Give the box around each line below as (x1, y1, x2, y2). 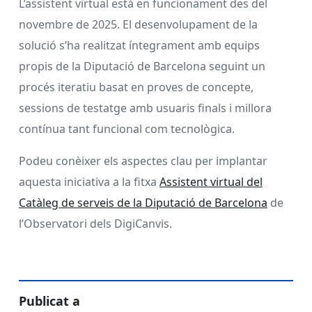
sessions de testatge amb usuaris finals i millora (19, 100, 272, 116)
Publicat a (19, 292, 80, 309)
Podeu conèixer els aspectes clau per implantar (19, 153, 267, 169)
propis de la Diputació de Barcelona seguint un (19, 58, 265, 74)
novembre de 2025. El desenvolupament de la (19, 16, 258, 32)
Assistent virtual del (159, 173, 263, 189)
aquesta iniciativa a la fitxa (19, 173, 159, 189)
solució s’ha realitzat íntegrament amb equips (19, 37, 260, 53)
